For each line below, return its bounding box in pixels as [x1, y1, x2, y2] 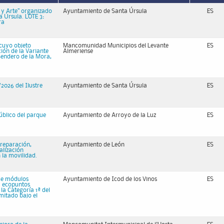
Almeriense [63, 48, 93, 54]
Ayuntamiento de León [63, 142, 124, 147]
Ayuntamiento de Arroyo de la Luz [63, 112, 156, 118]
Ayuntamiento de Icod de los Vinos [63, 176, 157, 182]
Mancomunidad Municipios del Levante [63, 43, 168, 48]
